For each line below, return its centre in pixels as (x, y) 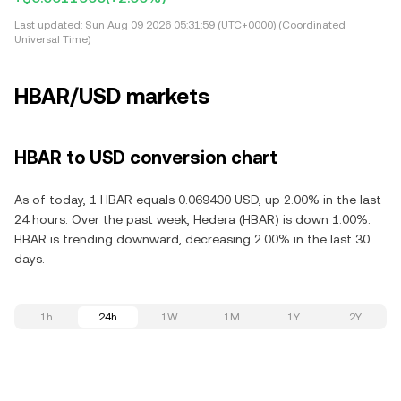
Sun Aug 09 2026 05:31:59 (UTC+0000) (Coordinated (214, 25)
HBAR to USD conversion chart (146, 158)
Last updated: (48, 25)
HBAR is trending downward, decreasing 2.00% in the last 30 (192, 239)
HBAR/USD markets (112, 97)
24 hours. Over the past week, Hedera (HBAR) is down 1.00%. (192, 219)
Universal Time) (52, 39)
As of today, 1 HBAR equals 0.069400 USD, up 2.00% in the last (198, 200)
